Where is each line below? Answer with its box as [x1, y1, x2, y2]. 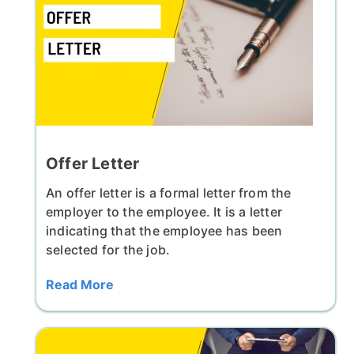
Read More [46, 277, 114, 293]
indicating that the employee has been [46, 223, 283, 239]
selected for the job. [46, 242, 171, 258]
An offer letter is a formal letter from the [46, 185, 292, 201]
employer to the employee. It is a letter [46, 204, 282, 220]
